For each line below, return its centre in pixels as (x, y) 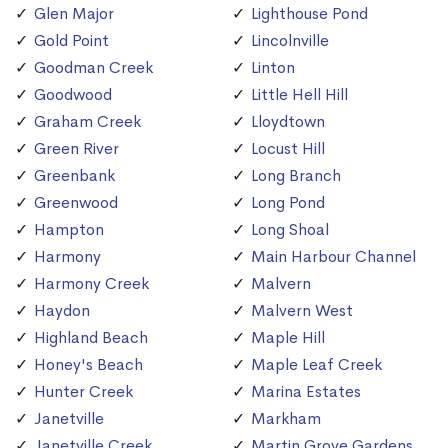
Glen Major (74, 14)
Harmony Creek (91, 284)
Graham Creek (87, 122)
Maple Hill (288, 338)
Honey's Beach (88, 365)
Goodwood (73, 95)
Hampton (69, 230)
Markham (286, 419)
